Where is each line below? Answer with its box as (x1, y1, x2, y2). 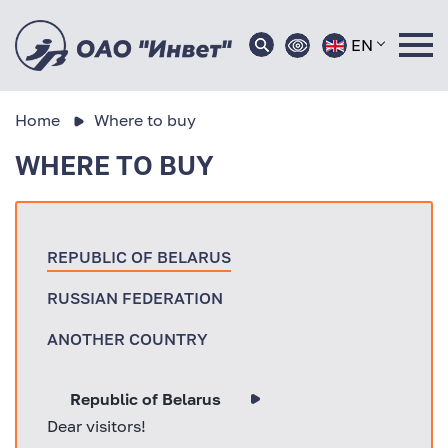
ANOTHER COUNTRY (47, 328, 208, 349)
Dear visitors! (47, 415, 146, 436)
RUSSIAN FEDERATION (47, 287, 223, 308)
